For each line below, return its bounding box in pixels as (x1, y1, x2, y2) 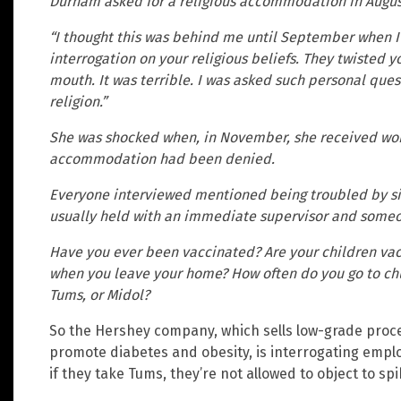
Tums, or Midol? (49, 286, 149, 304)
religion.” (49, 93, 107, 111)
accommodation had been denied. (49, 150, 275, 168)
